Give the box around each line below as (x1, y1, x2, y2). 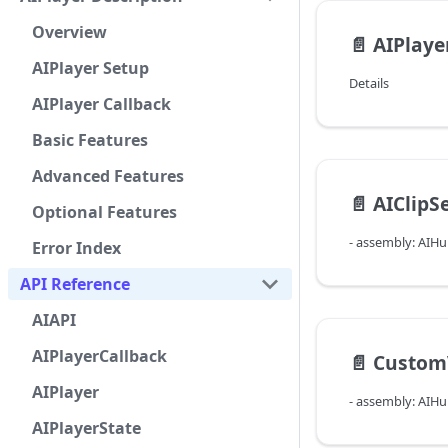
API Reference (20, 273, 130, 295)
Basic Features (32, 129, 148, 151)
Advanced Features (32, 165, 184, 187)
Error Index (32, 237, 121, 259)
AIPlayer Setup (32, 57, 149, 79)
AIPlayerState (32, 417, 141, 439)
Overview (32, 21, 107, 43)
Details (349, 74, 389, 93)
